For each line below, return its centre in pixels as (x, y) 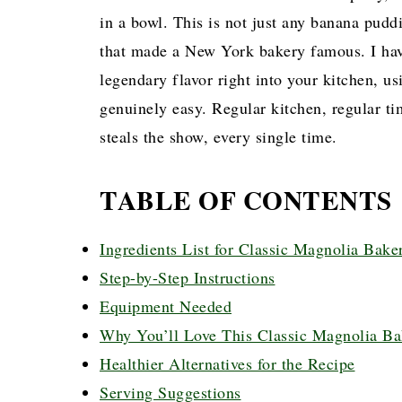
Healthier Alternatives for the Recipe (227, 364)
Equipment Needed (166, 306)
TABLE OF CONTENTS (246, 200)
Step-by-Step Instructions (188, 278)
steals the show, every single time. (218, 137)
